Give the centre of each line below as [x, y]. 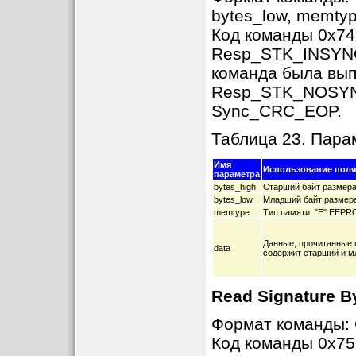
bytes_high [234, 187]
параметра [236, 174]
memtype [231, 212]
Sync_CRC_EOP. [276, 111]
